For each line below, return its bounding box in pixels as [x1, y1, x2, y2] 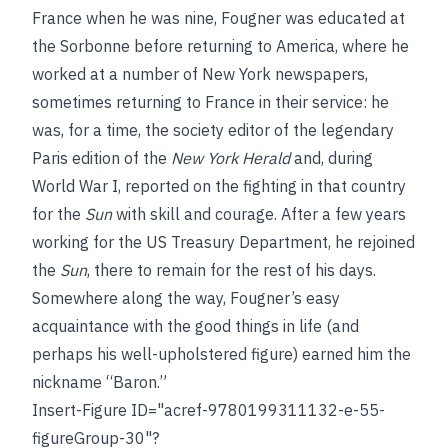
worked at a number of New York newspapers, [32, 64, 368, 84]
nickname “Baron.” [32, 372, 167, 392]
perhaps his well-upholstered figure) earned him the [32, 344, 411, 364]
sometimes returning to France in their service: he [32, 92, 389, 112]
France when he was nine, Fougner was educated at [32, 8, 405, 28]
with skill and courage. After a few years [112, 204, 406, 224]
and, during [290, 148, 373, 168]
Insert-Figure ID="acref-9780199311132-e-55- [32, 400, 385, 420]
